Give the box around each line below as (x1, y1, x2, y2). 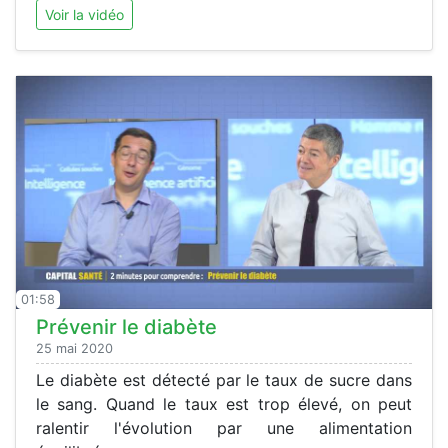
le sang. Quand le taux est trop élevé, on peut (36, 393, 412, 414)
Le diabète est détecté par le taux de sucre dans (36, 369, 412, 390)
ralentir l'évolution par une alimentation (36, 417, 412, 438)
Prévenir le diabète (36, 314, 217, 339)
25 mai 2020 (36, 340, 113, 356)
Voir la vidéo (45, 6, 124, 24)
